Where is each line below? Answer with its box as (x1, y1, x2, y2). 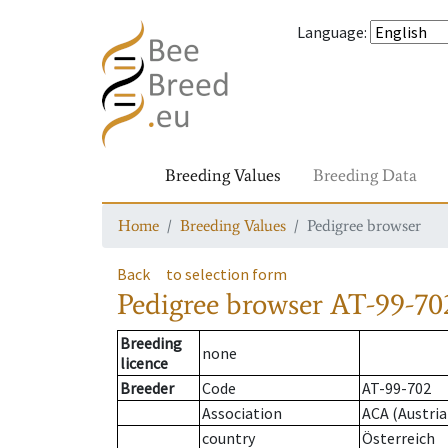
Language (297, 22, 364, 42)
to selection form (166, 264, 287, 284)
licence (120, 353, 168, 374)
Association (202, 403, 282, 424)
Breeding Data (313, 164, 417, 186)
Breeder (120, 378, 174, 399)
